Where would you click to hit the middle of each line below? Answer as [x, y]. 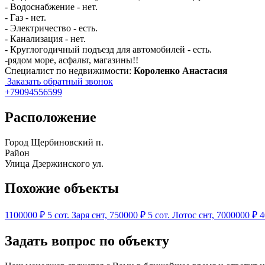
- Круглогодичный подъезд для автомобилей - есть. [108, 49]
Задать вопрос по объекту [87, 241]
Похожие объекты [62, 188]
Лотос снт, [194, 215]
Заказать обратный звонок [59, 81]
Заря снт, [91, 215]
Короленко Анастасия [181, 70]
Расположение [51, 117]
